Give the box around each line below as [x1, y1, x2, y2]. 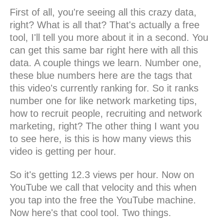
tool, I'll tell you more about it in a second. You [10, 32, 208, 43]
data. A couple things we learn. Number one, [10, 57, 201, 69]
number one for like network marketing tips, [10, 95, 197, 107]
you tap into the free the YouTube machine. [10, 195, 196, 206]
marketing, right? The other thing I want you [10, 121, 199, 132]
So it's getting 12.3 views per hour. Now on [10, 169, 194, 181]
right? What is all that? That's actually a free [10, 19, 200, 31]
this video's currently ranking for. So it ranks [10, 83, 199, 94]
